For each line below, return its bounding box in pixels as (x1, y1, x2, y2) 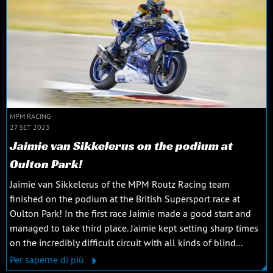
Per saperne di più (10, 253, 87, 266)
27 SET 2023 (10, 122, 50, 132)
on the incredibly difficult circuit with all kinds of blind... (10, 236, 243, 249)
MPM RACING (10, 112, 51, 121)
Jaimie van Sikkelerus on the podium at (10, 138, 233, 154)
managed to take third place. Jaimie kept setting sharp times (10, 222, 258, 235)
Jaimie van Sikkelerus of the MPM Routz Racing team (10, 178, 230, 191)
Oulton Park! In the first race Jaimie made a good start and (10, 207, 251, 220)
